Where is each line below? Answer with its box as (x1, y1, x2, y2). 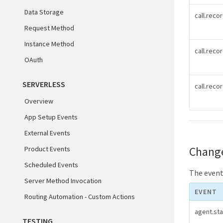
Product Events (24, 144, 70, 153)
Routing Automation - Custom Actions (24, 192, 135, 201)
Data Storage (24, 7, 64, 16)
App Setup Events (24, 112, 78, 121)
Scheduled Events (24, 160, 78, 169)
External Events (24, 128, 70, 137)
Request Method (24, 23, 74, 32)
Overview (24, 97, 53, 106)
